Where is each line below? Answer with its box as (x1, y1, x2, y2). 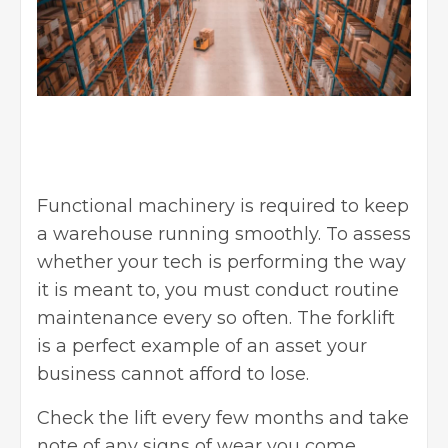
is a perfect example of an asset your (37, 335, 367, 358)
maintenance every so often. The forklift (37, 307, 395, 330)
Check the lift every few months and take (37, 407, 409, 430)
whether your (37, 251, 163, 274)
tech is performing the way (163, 251, 406, 274)
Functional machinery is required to (37, 195, 364, 218)
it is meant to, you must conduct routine (37, 279, 399, 302)
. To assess (318, 223, 411, 246)
